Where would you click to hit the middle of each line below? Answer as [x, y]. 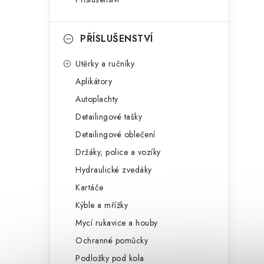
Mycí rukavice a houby [117, 223]
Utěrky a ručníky [105, 64]
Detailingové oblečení [115, 134]
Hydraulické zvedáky [114, 170]
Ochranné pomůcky [112, 240]
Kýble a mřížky [102, 205]
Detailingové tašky [109, 117]
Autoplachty [97, 99]
